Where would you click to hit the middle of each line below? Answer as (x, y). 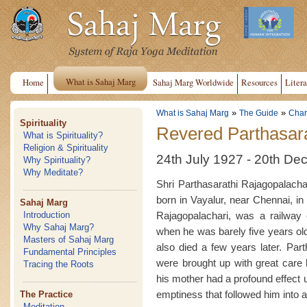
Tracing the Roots (59, 264)
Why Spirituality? (57, 160)
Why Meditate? (53, 172)
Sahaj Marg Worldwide (193, 82)
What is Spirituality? (63, 135)
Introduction (47, 215)
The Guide (259, 113)
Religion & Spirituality (66, 148)
